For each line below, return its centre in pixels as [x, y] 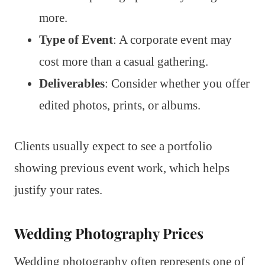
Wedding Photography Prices [109, 233]
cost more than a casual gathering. [124, 61]
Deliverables [72, 83]
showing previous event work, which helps [122, 168]
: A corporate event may [172, 39]
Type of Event [76, 39]
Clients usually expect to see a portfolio [113, 146]
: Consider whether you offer [177, 83]
